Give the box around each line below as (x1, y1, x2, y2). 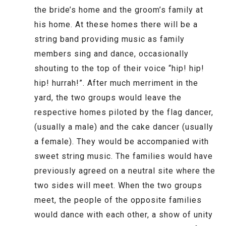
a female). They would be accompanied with (34, 137, 209, 147)
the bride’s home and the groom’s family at (34, 5, 203, 15)
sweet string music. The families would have (34, 151, 213, 161)
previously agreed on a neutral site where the (34, 166, 215, 176)
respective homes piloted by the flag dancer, (34, 107, 213, 118)
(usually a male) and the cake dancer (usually (34, 122, 213, 132)
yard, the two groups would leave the (34, 93, 182, 103)
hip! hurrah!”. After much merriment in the (34, 78, 198, 88)
